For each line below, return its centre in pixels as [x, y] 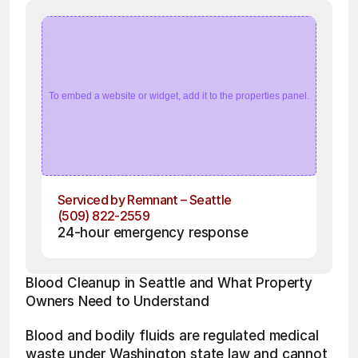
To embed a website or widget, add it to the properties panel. [179, 96]
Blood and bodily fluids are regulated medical [172, 336]
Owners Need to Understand [117, 301]
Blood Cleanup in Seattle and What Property [169, 283]
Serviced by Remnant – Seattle [145, 200]
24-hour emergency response [153, 233]
